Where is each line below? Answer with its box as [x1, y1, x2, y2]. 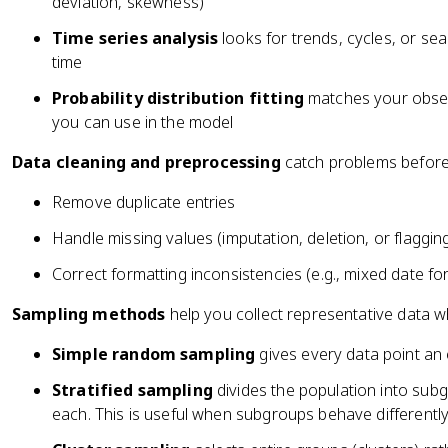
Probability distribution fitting [52, 87, 304, 109]
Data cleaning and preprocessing [12, 151, 281, 173]
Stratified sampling [52, 379, 213, 401]
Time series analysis [52, 27, 219, 49]
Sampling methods [12, 303, 166, 325]
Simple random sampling [52, 343, 256, 365]
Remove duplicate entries [52, 191, 236, 213]
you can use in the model [52, 111, 234, 133]
